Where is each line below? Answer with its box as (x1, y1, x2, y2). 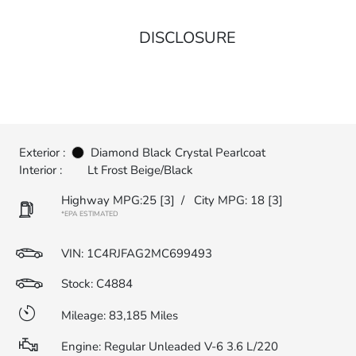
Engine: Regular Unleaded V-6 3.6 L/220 (61, 339, 278, 354)
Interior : (19, 162, 62, 178)
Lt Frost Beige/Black (87, 162, 193, 178)
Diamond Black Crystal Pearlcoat (91, 145, 265, 161)
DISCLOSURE (139, 27, 236, 48)
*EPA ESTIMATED (61, 209, 118, 219)
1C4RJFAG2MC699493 (87, 246, 212, 261)
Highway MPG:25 (61, 192, 157, 208)
